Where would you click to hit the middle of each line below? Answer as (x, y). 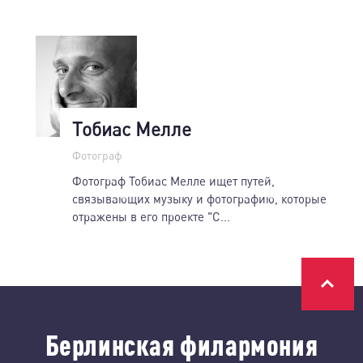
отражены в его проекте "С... (151, 216)
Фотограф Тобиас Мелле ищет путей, (173, 180)
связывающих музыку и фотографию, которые (199, 198)
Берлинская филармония (181, 344)
